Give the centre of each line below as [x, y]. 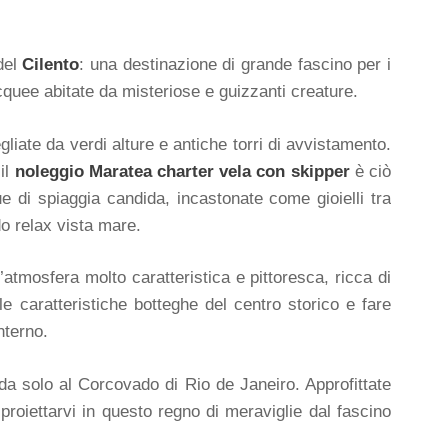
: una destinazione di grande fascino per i [235, 64]
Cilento [51, 64]
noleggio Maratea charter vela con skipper [182, 171]
